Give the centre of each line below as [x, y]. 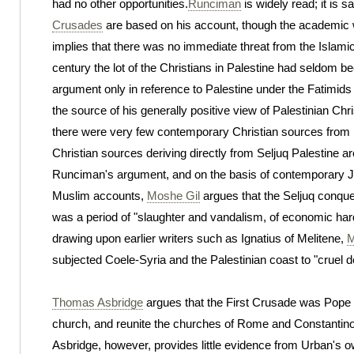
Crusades [77, 24]
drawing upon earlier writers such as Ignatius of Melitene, [200, 238]
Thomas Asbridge [98, 302]
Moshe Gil [173, 195]
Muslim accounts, [100, 195]
